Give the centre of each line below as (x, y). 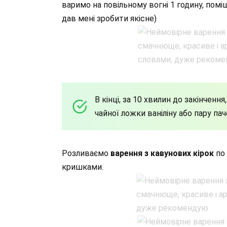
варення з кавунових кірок (162, 153)
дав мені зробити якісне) (109, 18)
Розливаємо (86, 153)
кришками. (83, 167)
